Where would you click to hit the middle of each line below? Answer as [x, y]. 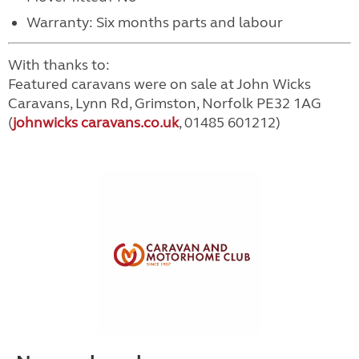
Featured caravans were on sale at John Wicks [159, 84]
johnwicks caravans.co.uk [96, 123]
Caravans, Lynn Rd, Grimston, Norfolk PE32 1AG [165, 103]
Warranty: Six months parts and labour [154, 22]
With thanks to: [59, 65]
